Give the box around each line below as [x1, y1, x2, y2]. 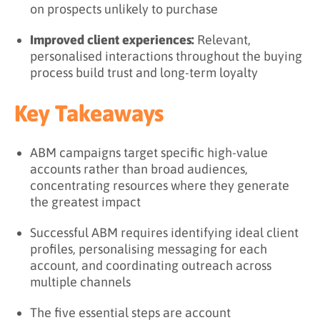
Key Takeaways [14, 99, 164, 126]
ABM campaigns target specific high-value [30, 144, 268, 160]
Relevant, [194, 31, 251, 47]
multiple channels [30, 274, 131, 289]
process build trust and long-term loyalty [30, 64, 258, 80]
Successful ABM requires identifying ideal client [30, 224, 299, 240]
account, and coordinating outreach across [30, 257, 271, 273]
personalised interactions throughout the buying [30, 48, 302, 64]
